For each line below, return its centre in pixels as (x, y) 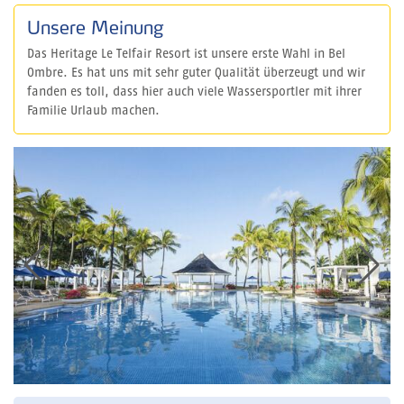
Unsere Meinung (95, 28)
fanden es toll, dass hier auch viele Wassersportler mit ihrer (194, 92)
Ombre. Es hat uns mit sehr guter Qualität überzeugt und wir (196, 73)
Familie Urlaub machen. (93, 110)
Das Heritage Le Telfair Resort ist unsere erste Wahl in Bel (186, 54)
